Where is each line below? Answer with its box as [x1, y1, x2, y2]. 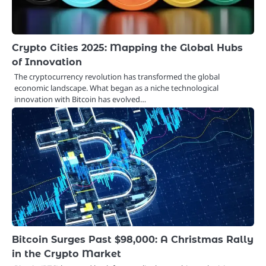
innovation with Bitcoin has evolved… [14, 94, 146, 105]
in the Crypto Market [12, 248, 121, 260]
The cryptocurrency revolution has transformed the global [14, 71, 220, 83]
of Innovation [12, 56, 82, 68]
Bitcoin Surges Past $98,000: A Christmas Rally [12, 233, 254, 246]
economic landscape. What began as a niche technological [14, 83, 218, 94]
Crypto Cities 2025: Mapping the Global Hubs [12, 42, 243, 54]
